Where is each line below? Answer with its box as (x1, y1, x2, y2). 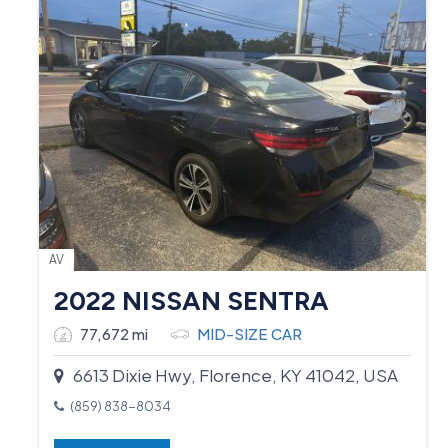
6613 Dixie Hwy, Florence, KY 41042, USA (64, 363, 399, 386)
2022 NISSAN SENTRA (54, 284, 330, 317)
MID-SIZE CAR (197, 323, 303, 343)
